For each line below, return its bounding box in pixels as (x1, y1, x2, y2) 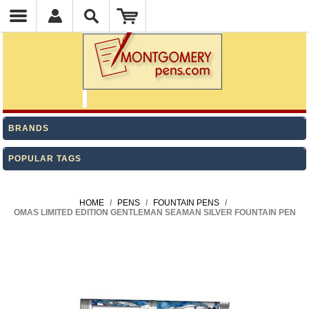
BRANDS (8, 123, 50, 133)
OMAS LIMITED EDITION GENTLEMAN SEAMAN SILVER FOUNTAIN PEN (13, 208, 296, 217)
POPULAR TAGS (8, 154, 82, 163)
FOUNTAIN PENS (152, 198, 219, 208)
